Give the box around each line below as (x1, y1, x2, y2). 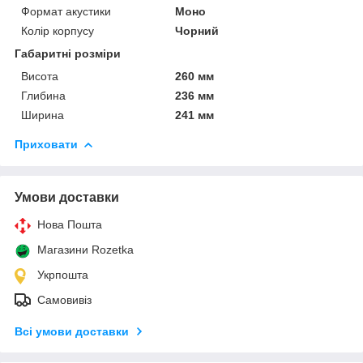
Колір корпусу (21, 24, 94, 38)
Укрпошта (37, 268, 88, 282)
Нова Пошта (37, 218, 102, 232)
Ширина (21, 109, 64, 122)
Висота (21, 70, 58, 83)
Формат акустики (21, 5, 111, 19)
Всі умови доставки (15, 325, 129, 339)
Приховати (15, 138, 78, 152)
